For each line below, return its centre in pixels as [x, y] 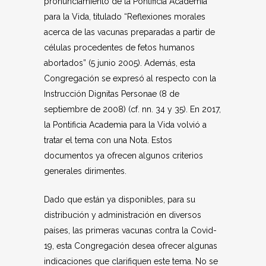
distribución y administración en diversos [123, 215]
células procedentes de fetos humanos [119, 47]
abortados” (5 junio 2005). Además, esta [120, 63]
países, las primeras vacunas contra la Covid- [130, 230]
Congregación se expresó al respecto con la [130, 78]
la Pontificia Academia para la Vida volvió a [125, 125]
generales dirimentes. [85, 171]
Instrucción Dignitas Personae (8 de [112, 94]
